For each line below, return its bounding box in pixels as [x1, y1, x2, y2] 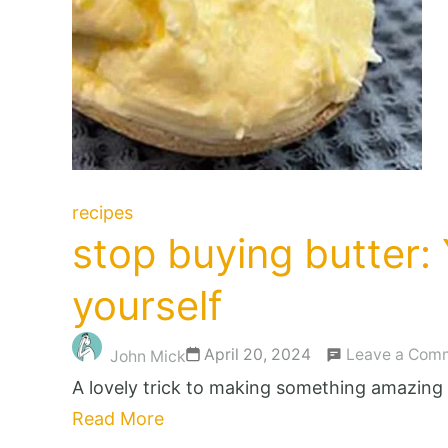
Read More [72, 407, 164, 429]
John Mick [110, 346, 186, 366]
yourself [72, 280, 222, 330]
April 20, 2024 [204, 344, 311, 364]
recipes [72, 201, 133, 223]
